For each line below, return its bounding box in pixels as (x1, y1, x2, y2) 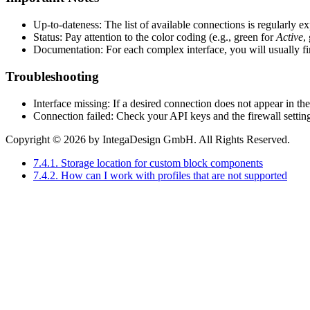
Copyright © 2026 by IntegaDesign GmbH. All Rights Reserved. (6, 133, 290, 145)
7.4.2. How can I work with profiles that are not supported (33, 169, 287, 181)
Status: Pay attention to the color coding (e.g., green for (33, 31, 276, 44)
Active (276, 31, 303, 44)
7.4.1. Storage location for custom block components (33, 156, 263, 169)
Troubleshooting (6, 69, 99, 84)
